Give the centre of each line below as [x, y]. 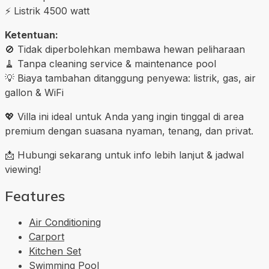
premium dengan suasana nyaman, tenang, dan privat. [129, 131]
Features [35, 196]
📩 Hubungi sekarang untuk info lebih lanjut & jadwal [124, 155]
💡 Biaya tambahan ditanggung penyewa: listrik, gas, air [130, 78]
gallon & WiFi [34, 93]
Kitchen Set [55, 251]
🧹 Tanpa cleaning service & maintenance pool [110, 64]
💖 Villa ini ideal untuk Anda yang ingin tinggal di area [124, 117]
